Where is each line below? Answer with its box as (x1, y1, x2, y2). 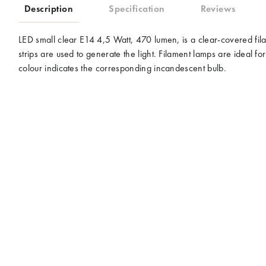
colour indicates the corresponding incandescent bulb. (18, 61, 226, 74)
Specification (109, 2, 165, 15)
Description (24, 2, 74, 15)
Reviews (200, 2, 236, 15)
